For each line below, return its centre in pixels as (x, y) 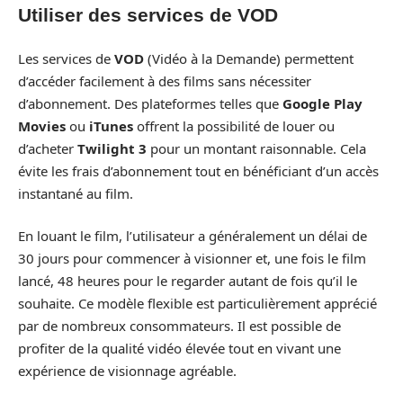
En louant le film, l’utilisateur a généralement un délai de (193, 236)
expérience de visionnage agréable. (127, 371)
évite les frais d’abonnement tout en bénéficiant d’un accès (198, 170)
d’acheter (48, 148)
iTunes (111, 125)
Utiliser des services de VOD (148, 15)
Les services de (66, 58)
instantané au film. (76, 193)
